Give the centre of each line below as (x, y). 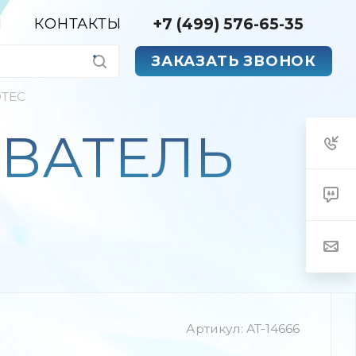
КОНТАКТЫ (78, 24)
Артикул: (215, 329)
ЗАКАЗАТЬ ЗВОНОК (234, 61)
